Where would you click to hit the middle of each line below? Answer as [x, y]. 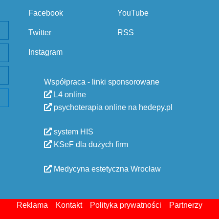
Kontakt [69, 205]
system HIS [73, 132]
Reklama [32, 205]
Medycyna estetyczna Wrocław [106, 169]
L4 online [69, 95]
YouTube [133, 13]
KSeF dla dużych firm [90, 144]
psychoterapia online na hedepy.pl [112, 107]
